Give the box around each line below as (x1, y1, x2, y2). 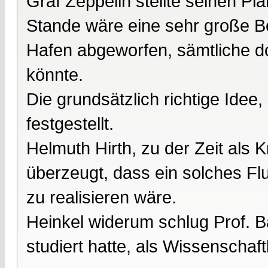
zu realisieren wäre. (26, 187, 176, 207)
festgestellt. (26, 113, 114, 133)
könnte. (26, 64, 83, 84)
